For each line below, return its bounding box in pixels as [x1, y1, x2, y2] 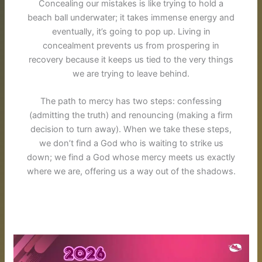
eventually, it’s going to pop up [51, 26, 173, 37]
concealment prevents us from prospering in [43, 40, 219, 51]
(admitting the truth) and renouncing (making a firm [29, 110, 233, 121]
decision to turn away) [30, 124, 119, 135]
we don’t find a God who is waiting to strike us [39, 138, 223, 149]
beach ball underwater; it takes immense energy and [27, 12, 235, 23]
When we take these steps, [123, 124, 232, 135]
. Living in [173, 26, 211, 37]
